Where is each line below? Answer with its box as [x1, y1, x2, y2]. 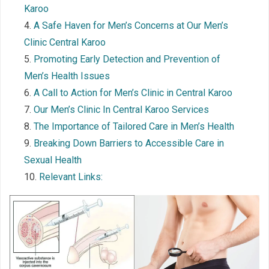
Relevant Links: [39, 171, 103, 183]
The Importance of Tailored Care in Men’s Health [34, 120, 234, 132]
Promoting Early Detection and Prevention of [34, 53, 220, 65]
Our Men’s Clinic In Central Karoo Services [34, 103, 209, 115]
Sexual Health [24, 154, 82, 166]
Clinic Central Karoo [24, 36, 106, 48]
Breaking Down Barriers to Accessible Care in [34, 137, 224, 149]
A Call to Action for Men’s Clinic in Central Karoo [34, 86, 232, 98]
